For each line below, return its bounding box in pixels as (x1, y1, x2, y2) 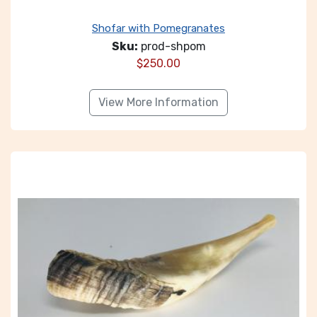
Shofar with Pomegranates (92, 22, 225, 35)
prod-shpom (137, 40, 206, 53)
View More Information (98, 96, 219, 109)
